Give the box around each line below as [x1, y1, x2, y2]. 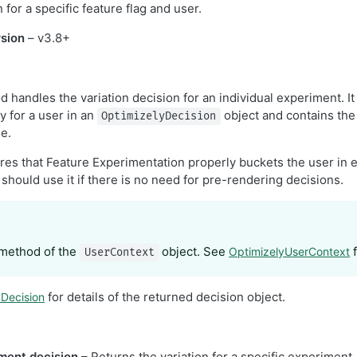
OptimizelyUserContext [229, 245, 351, 258]
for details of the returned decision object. [45, 289, 285, 304]
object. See [159, 244, 229, 259]
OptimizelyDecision [101, 110, 217, 123]
